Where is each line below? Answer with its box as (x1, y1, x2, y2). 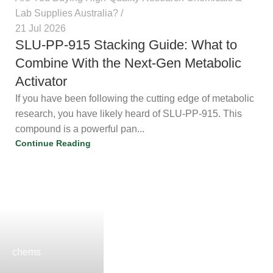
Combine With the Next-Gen (15, 54, 202, 71)
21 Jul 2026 (15, 23, 66, 34)
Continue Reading (15, 138, 91, 148)
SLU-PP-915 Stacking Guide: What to (15, 36, 255, 53)
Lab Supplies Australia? (15, 7, 118, 18)
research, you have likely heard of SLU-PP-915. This (15, 108, 242, 119)
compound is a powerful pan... (15, 123, 144, 134)
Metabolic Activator (15, 73, 146, 90)
